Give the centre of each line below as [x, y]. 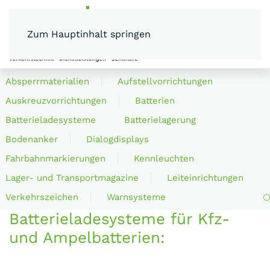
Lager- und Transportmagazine [72, 177]
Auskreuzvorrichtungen [56, 100]
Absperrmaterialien [47, 81]
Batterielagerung [160, 120]
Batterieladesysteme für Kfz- [119, 218]
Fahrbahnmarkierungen [55, 158]
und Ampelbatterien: [87, 237]
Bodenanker [32, 139]
